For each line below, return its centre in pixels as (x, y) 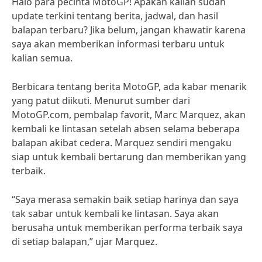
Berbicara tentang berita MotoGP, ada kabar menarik (129, 87)
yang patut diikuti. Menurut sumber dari (101, 101)
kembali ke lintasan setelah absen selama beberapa (126, 129)
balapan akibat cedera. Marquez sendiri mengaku (122, 143)
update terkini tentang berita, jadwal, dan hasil (115, 16)
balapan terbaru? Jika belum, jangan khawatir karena (129, 30)
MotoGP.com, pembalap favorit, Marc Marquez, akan (129, 115)
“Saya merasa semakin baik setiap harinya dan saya (125, 199)
